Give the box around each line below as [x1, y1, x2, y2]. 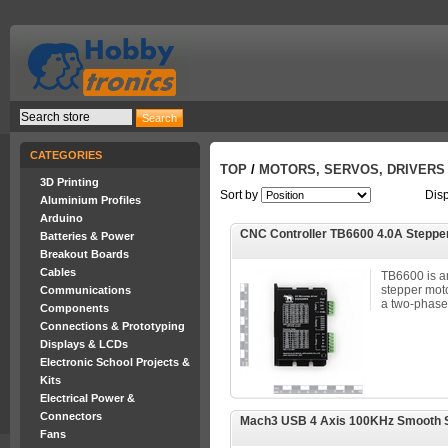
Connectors [40, 410, 102, 422]
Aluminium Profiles [40, 194, 141, 206]
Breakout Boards [40, 248, 129, 260]
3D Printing [40, 176, 99, 188]
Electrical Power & [40, 392, 135, 404]
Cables [40, 266, 76, 278]
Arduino [40, 212, 83, 224]
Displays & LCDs [40, 338, 128, 350]
